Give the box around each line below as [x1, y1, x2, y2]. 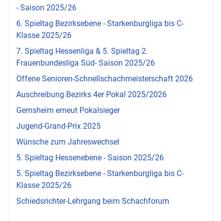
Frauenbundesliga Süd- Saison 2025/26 [16, 58, 155, 68]
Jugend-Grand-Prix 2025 [16, 121, 101, 131]
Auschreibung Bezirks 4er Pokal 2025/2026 [16, 89, 167, 99]
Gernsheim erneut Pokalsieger [16, 105, 120, 115]
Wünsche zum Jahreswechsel [16, 137, 119, 147]
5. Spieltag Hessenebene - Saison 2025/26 [16, 152, 164, 162]
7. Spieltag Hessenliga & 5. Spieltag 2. [16, 46, 148, 56]
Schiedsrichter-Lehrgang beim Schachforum [16, 196, 169, 206]
